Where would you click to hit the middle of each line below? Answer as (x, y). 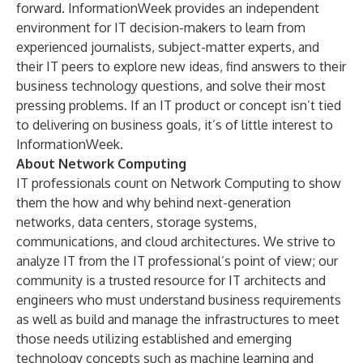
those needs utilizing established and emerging (154, 339)
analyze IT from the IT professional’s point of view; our (177, 261)
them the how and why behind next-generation (154, 203)
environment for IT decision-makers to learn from (161, 28)
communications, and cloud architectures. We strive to (176, 241)
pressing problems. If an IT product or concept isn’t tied (179, 105)
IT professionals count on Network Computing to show (179, 183)
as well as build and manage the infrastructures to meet (178, 319)
